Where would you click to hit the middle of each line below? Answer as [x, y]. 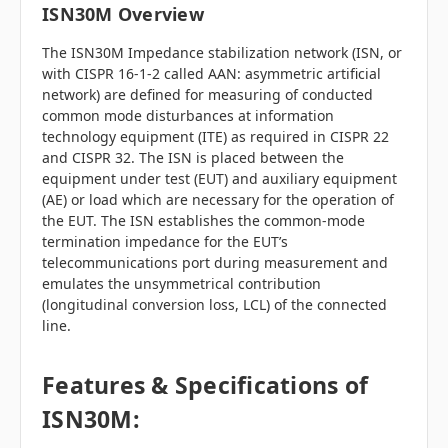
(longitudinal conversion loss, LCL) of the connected [214, 304]
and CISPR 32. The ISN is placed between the [193, 157]
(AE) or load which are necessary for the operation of [218, 199]
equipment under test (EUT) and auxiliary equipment [219, 178]
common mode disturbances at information [188, 115]
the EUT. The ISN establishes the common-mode [203, 220]
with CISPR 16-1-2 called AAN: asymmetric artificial [211, 73]
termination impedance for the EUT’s [165, 241]
